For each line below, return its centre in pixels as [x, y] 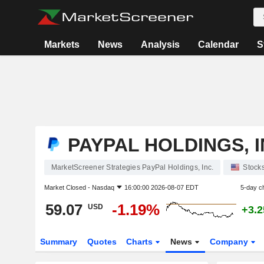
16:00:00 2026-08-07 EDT [161, 187]
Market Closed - [68, 187]
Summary [58, 242]
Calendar [218, 44]
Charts [141, 242]
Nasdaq [103, 187]
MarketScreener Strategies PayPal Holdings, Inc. [132, 167]
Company [230, 242]
